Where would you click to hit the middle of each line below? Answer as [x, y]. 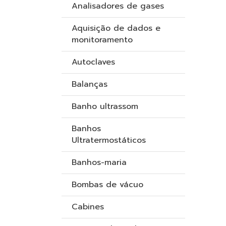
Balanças [90, 84]
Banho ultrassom [105, 106]
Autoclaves [93, 62]
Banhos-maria [99, 162]
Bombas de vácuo [107, 185]
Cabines [88, 207]
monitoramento [102, 40]
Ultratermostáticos [109, 140]
